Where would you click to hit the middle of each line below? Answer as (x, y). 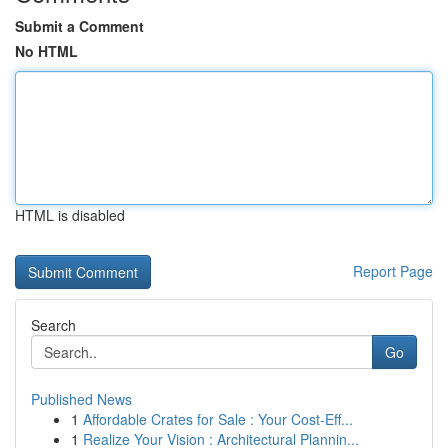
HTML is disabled (70, 215)
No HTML (46, 51)
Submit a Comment (79, 26)
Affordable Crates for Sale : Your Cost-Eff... (218, 419)
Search (53, 325)
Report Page (393, 271)
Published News (81, 399)
